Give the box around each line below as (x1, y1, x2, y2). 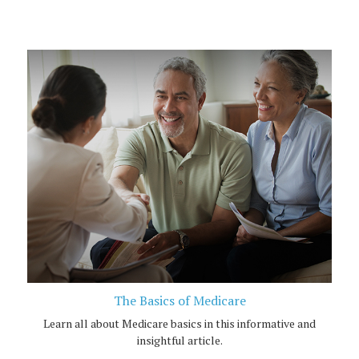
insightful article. (136, 333, 223, 349)
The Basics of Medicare (113, 292, 246, 310)
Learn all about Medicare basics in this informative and (43, 316, 316, 332)
